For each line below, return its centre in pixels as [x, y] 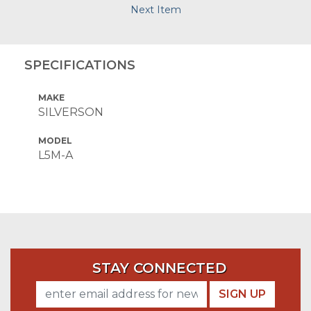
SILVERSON [71, 112]
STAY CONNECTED [159, 268]
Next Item [155, 10]
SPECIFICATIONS [80, 65]
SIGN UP [242, 294]
